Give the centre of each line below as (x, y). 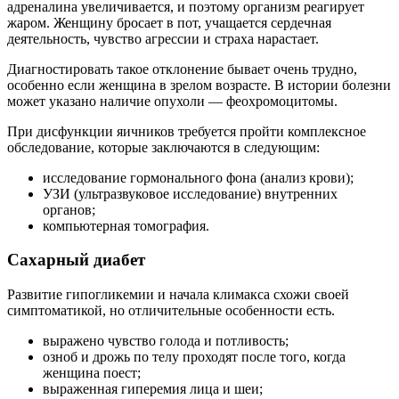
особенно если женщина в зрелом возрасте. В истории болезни (199, 85)
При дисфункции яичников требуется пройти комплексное (187, 131)
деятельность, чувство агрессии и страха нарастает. (163, 38)
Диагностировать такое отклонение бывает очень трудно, (182, 69)
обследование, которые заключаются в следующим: (163, 147)
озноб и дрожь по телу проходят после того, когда (194, 357)
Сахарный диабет (76, 260)
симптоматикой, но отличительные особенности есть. (171, 311)
